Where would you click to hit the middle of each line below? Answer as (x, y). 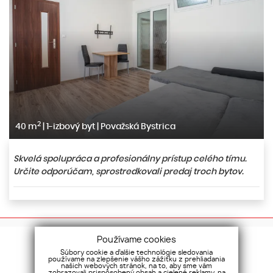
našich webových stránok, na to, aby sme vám (136, 266)
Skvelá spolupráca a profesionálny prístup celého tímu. (130, 158)
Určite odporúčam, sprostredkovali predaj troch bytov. (129, 171)
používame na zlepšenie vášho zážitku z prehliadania (136, 259)
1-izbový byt (71, 126)
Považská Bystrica (137, 126)
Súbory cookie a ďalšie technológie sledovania (136, 253)
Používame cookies (136, 240)
